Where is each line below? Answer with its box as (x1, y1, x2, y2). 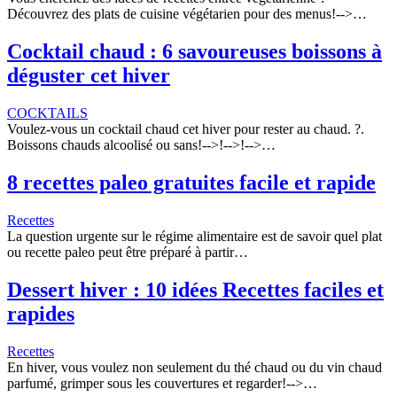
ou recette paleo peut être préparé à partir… (7, 244, 248, 260)
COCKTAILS (7, 105, 88, 121)
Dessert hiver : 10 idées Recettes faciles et (7, 277, 384, 301)
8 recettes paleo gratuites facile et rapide (7, 171, 376, 195)
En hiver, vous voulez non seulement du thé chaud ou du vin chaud (7, 359, 382, 375)
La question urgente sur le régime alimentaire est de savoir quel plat (7, 228, 382, 244)
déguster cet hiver (7, 64, 170, 88)
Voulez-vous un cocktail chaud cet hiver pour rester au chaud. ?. (7, 121, 364, 137)
